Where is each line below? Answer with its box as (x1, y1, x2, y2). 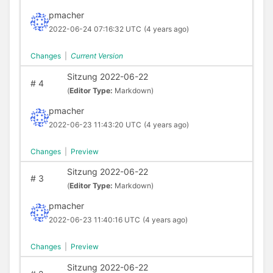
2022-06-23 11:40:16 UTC (48, 215, 140, 225)
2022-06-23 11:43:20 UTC (48, 119, 141, 129)
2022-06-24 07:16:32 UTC (48, 24, 141, 34)
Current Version (70, 51, 123, 61)
